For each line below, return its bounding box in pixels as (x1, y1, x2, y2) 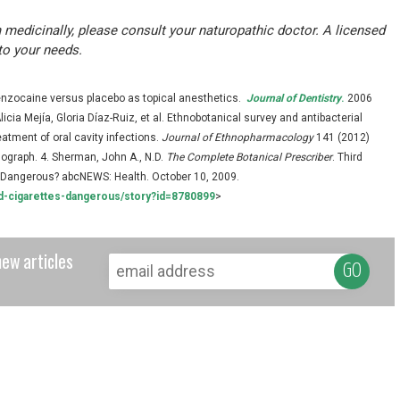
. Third (332, 150, 363, 163)
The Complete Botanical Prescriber (166, 150, 333, 163)
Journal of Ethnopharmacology (162, 130, 314, 144)
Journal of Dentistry (246, 91, 342, 104)
